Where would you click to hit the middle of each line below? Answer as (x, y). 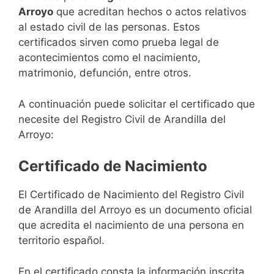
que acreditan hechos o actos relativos (150, 12)
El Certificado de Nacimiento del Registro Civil (131, 195)
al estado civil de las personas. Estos (109, 27)
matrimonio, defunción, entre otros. (105, 73)
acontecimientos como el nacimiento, (109, 58)
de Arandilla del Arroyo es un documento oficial (135, 210)
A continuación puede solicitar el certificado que (137, 104)
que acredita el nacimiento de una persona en (131, 225)
